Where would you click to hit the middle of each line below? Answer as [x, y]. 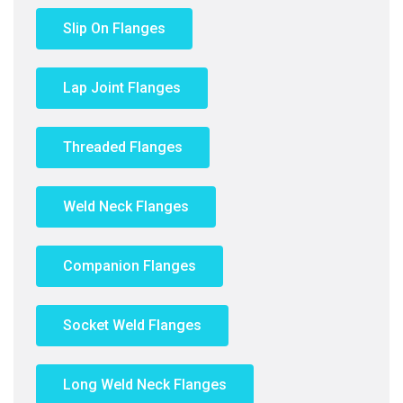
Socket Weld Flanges [132, 325]
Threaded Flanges [123, 147]
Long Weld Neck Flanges [145, 385]
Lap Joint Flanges [122, 88]
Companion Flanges [130, 266]
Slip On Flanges [114, 28]
